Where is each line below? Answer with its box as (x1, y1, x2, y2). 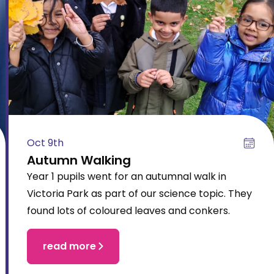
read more (42, 239, 96, 253)
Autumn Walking (26, 151, 131, 169)
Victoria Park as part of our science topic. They (26, 186, 252, 201)
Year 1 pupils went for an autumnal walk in (26, 169, 226, 183)
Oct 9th (26, 135, 64, 150)
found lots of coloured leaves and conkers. (26, 203, 230, 218)
